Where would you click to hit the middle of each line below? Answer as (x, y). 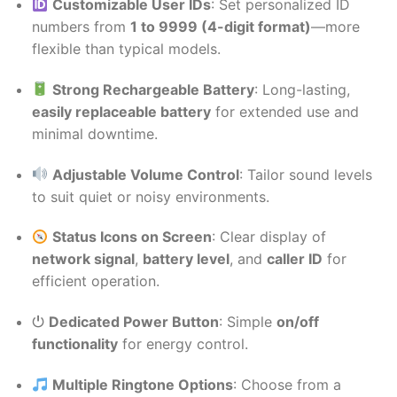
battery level (186, 259)
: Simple (247, 322)
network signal (83, 259)
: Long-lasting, (303, 89)
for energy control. (183, 344)
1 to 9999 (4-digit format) (220, 27)
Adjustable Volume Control (146, 174)
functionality (74, 344)
